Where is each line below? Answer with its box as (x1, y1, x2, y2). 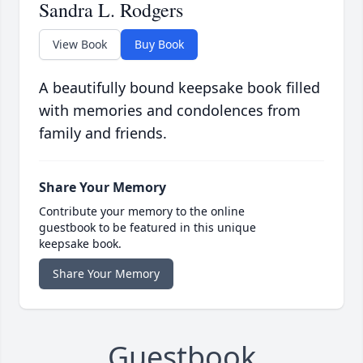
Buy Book (135, 36, 184, 53)
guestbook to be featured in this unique (39, 220, 256, 236)
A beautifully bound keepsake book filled (39, 78, 320, 98)
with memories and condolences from (39, 100, 301, 121)
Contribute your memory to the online (39, 203, 245, 220)
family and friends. (39, 123, 167, 143)
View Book (53, 36, 107, 53)
